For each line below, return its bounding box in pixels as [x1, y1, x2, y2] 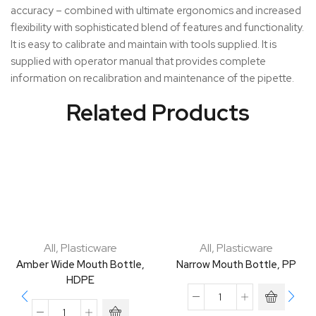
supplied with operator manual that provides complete [11, 54, 266, 68]
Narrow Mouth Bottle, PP [176, 257, 296, 272]
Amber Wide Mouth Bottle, [16, 257, 145, 272]
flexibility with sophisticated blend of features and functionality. [11, 20, 304, 35]
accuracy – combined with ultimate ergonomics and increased [11, 3, 301, 18]
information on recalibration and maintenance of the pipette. [11, 71, 294, 85]
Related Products [66, 97, 250, 128]
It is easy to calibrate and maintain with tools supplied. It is [11, 37, 276, 51]
